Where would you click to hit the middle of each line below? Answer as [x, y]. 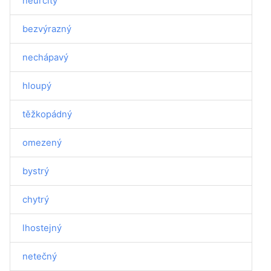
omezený [42, 142]
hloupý [37, 86]
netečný [40, 256]
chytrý [36, 199]
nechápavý [45, 57]
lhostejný [42, 228]
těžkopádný [47, 114]
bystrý [36, 171]
